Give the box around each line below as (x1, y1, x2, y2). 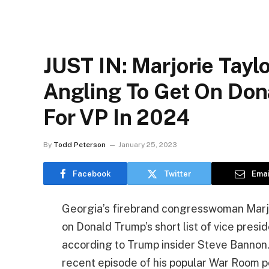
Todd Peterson (53, 141, 106, 149)
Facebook (72, 169, 111, 178)
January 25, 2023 (118, 141, 177, 149)
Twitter (164, 169, 192, 178)
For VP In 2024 (43, 105, 190, 130)
